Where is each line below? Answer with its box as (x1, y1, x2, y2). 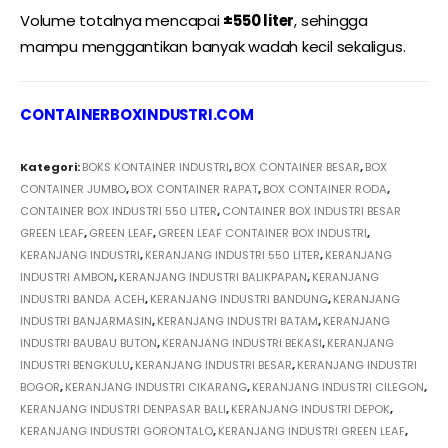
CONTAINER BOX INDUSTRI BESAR (222, 202, 401, 219)
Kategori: (20, 158, 82, 175)
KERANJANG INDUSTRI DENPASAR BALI (20, 400, 226, 417)
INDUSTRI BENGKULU (20, 356, 130, 373)
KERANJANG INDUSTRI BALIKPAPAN (119, 268, 307, 285)
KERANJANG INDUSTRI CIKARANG (65, 378, 247, 395)
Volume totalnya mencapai (20, 10, 224, 32)
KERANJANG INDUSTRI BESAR (135, 356, 292, 373)
